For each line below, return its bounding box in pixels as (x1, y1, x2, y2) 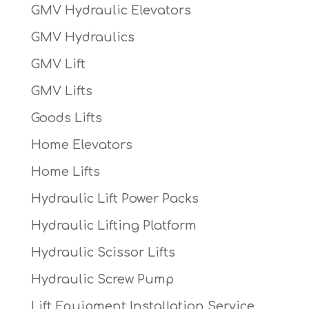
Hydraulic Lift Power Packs (30, 192, 199, 206)
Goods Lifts (30, 111, 102, 126)
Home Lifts (30, 165, 100, 179)
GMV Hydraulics (30, 30, 134, 45)
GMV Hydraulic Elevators (30, 3, 191, 18)
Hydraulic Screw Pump (30, 272, 174, 287)
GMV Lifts (30, 84, 92, 99)
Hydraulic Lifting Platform (30, 219, 197, 233)
